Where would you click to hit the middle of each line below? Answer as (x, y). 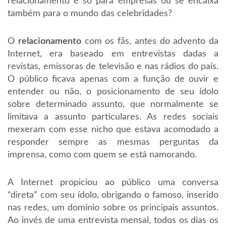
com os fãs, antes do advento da (150, 41)
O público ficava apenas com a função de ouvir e (113, 79)
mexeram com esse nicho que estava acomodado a (113, 130)
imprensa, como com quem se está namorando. (102, 155)
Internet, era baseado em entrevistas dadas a (113, 54)
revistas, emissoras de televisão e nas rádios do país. (113, 67)
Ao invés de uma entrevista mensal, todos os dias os (113, 220)
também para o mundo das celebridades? (90, 14)
